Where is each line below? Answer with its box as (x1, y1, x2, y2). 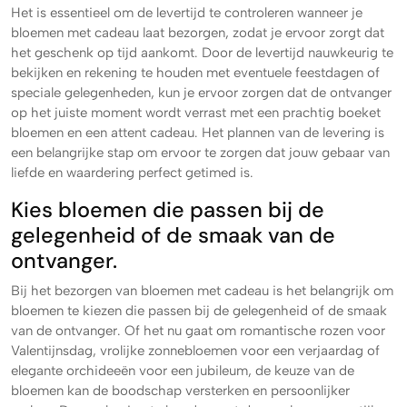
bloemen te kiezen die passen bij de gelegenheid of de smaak (11, 302, 387, 319)
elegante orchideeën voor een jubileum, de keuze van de (11, 362, 354, 379)
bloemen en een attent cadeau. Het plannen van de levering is (11, 124, 384, 141)
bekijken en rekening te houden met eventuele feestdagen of (11, 64, 380, 81)
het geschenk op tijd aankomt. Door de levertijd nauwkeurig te (11, 44, 393, 61)
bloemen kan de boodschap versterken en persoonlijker (11, 382, 350, 399)
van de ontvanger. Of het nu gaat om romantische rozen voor (11, 322, 385, 339)
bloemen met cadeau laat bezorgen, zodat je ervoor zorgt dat (11, 24, 384, 41)
